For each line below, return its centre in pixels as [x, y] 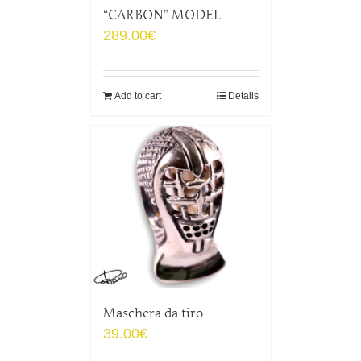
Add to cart [137, 95]
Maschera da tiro [153, 313]
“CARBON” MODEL [162, 15]
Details [243, 95]
